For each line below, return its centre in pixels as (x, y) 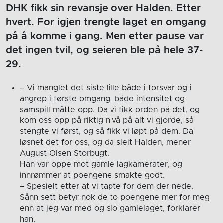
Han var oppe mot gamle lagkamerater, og (101, 164)
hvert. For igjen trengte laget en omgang (106, 22)
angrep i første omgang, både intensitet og (102, 98)
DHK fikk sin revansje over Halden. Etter (103, 8)
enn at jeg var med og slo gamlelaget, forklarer (110, 208)
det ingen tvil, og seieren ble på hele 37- (104, 50)
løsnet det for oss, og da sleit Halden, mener (105, 142)
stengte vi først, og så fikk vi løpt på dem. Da (106, 131)
